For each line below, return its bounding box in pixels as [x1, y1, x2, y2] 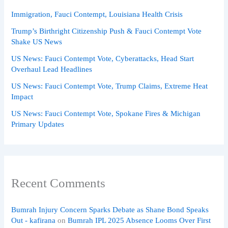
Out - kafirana [11, 216, 56, 224]
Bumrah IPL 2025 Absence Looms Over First [68, 216, 211, 224]
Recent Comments [11, 176, 106, 190]
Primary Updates [11, 120, 65, 128]
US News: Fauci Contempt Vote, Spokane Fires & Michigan [11, 109, 201, 118]
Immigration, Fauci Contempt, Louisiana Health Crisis [11, 10, 183, 18]
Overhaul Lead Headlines [11, 65, 93, 73]
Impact [11, 92, 34, 101]
